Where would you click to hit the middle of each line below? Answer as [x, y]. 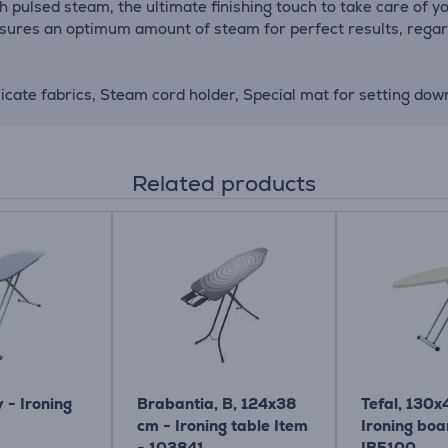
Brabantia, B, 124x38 [216, 403]
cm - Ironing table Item [222, 425]
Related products [224, 183]
